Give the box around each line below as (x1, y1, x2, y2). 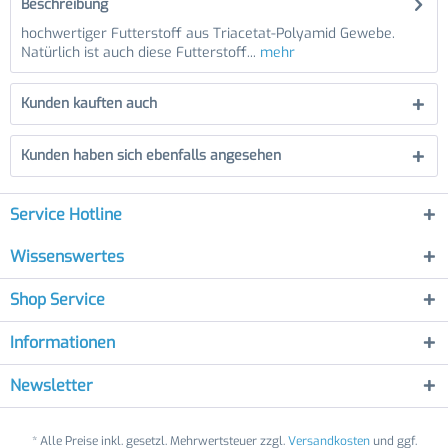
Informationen (10, 332, 115, 353)
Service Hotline (10, 204, 122, 225)
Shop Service (10, 289, 105, 310)
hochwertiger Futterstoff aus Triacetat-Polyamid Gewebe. (21, 24, 395, 43)
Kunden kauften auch (21, 94, 157, 113)
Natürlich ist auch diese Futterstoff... (21, 43, 256, 62)
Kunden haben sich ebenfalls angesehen (21, 146, 281, 165)
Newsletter (10, 375, 93, 396)
